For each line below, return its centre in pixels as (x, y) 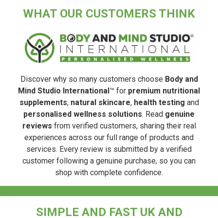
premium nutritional (164, 91)
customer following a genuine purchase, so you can (109, 161)
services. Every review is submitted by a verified (109, 149)
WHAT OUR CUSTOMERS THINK (109, 14)
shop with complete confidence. (109, 173)
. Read (154, 114)
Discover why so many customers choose (92, 79)
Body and (181, 79)
